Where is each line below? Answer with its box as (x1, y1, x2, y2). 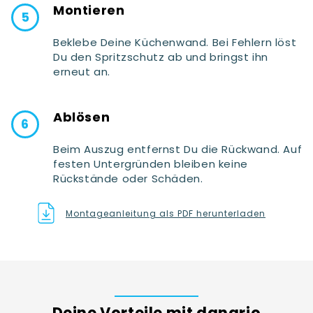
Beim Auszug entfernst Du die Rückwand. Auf (53, 141, 303, 156)
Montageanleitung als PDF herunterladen (66, 207, 265, 219)
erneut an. (53, 64, 110, 79)
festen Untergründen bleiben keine (53, 156, 248, 171)
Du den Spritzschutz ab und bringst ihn (53, 49, 268, 64)
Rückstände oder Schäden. (53, 170, 203, 186)
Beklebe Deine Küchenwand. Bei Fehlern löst (53, 34, 297, 50)
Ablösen (53, 108, 110, 126)
